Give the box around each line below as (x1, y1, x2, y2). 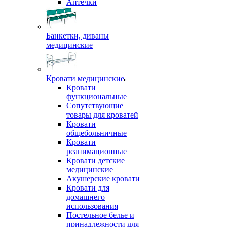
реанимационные (66, 147, 127, 156)
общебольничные (66, 129, 127, 137)
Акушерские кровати (66, 174, 140, 183)
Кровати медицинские (46, 74, 124, 83)
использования (66, 202, 118, 210)
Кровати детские (66, 156, 125, 165)
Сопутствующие (66, 101, 123, 110)
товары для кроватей (66, 110, 138, 119)
